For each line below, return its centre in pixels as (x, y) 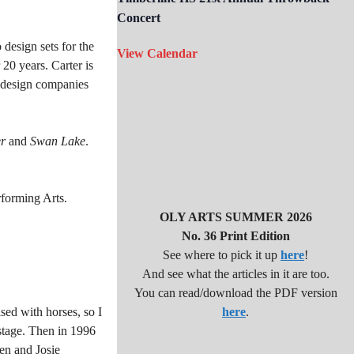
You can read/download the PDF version (235, 293)
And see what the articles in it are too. (235, 274)
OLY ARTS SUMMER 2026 (235, 217)
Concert (139, 18)
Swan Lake (58, 141)
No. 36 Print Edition (235, 236)
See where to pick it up (222, 255)
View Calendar (157, 53)
